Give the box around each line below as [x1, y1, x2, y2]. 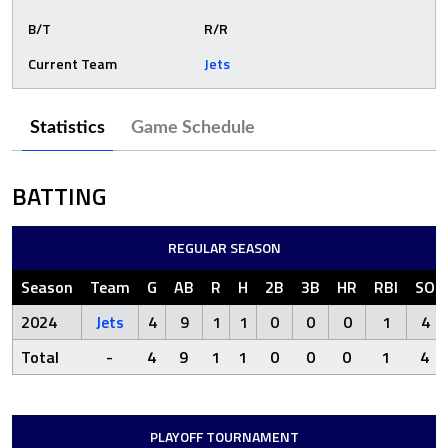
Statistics [30, 118, 105, 137]
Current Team [28, 53, 117, 74]
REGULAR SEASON [167, 236, 281, 258]
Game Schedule [131, 118, 255, 137]
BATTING [12, 177, 106, 214]
